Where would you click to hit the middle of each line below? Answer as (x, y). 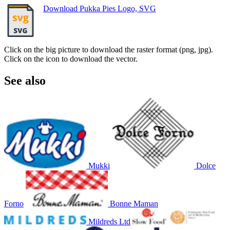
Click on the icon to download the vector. (71, 59)
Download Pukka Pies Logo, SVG (100, 8)
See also (25, 80)
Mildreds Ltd (109, 221)
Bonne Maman (134, 203)
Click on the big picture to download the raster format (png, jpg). (109, 49)
